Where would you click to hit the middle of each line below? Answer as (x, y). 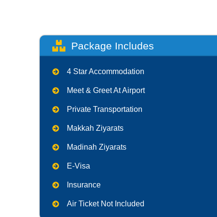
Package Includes (112, 46)
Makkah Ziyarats (95, 128)
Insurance (84, 185)
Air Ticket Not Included (105, 203)
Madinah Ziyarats (96, 147)
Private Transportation (104, 109)
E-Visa (78, 166)
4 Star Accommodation (105, 71)
